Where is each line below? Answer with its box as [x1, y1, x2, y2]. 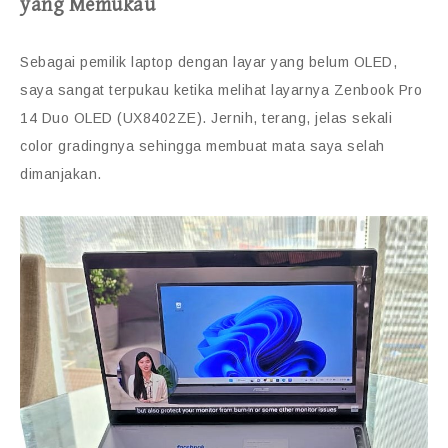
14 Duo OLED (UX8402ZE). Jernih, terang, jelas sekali [20, 110, 392, 127]
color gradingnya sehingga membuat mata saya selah [20, 138, 385, 155]
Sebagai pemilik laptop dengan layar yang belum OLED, [20, 54, 397, 71]
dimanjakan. [20, 166, 102, 183]
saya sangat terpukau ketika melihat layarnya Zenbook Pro [20, 82, 422, 99]
